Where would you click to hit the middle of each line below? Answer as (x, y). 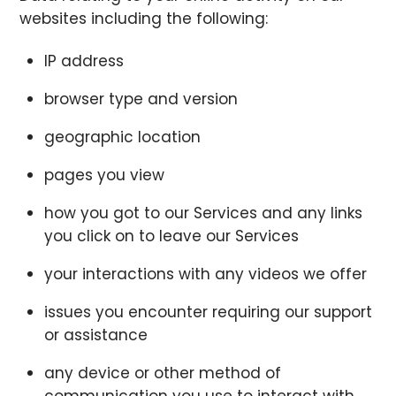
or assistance (95, 335)
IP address (84, 61)
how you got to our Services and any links (203, 213)
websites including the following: (144, 19)
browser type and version (141, 99)
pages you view (104, 175)
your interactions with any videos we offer (205, 274)
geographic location (122, 137)
